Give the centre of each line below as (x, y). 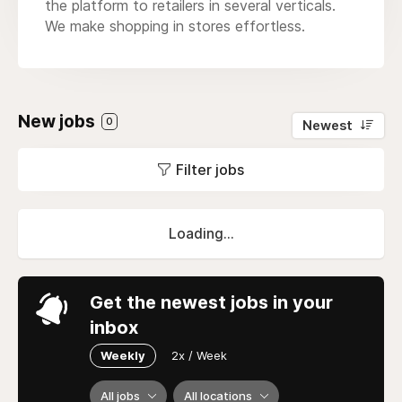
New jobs (58, 121)
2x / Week (199, 355)
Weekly (123, 355)
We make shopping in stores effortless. (175, 26)
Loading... (201, 233)
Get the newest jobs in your (211, 302)
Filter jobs (210, 169)
